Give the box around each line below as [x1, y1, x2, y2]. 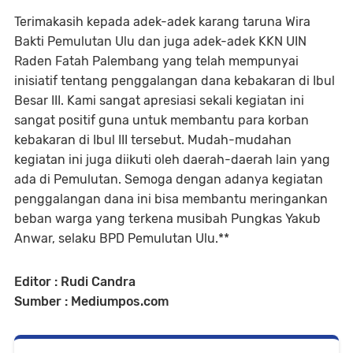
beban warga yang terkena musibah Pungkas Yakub [14, 210, 321, 226]
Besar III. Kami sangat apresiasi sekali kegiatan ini [14, 92, 304, 108]
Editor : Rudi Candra [14, 273, 136, 289]
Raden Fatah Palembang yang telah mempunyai [14, 53, 299, 69]
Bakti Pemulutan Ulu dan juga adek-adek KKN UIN [14, 33, 307, 49]
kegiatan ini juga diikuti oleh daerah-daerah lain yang [14, 151, 330, 167]
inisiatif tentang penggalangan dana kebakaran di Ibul [14, 72, 335, 88]
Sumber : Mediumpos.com [14, 293, 169, 309]
